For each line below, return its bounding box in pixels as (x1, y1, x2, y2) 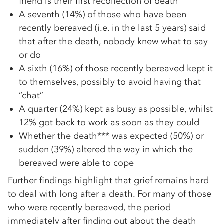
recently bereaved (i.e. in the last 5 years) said (19, 22, 206, 33)
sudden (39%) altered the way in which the (19, 143, 193, 155)
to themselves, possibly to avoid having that (19, 76, 201, 87)
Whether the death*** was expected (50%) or (19, 130, 204, 141)
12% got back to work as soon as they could (19, 116, 199, 128)
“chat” (19, 89, 43, 101)
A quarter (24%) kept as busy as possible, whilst (19, 103, 213, 114)
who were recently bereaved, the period (8, 201, 171, 213)
